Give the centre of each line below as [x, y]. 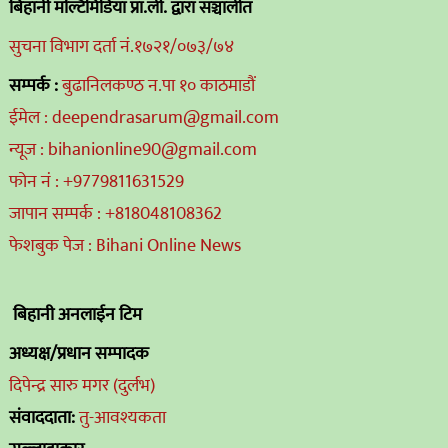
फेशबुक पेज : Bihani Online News [124, 245]
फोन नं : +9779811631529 [96, 181]
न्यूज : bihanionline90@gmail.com [132, 149]
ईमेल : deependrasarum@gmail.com [143, 117]
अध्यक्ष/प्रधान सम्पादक [78, 353]
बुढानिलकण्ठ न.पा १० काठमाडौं [158, 85]
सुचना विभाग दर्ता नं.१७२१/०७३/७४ [121, 46]
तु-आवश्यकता [122, 417]
